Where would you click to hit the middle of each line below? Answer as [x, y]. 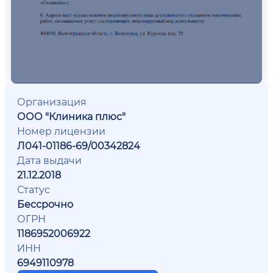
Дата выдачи [49, 160]
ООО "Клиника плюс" [71, 116]
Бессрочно [45, 204]
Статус [34, 189]
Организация [52, 101]
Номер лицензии [61, 130]
